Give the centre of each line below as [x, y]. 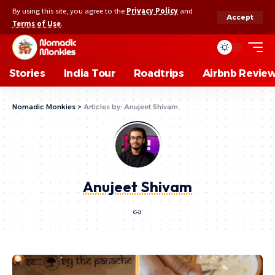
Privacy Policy [152, 11]
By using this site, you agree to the [69, 11]
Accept [240, 17]
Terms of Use [37, 24]
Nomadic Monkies [44, 107]
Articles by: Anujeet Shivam [131, 107]
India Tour [89, 73]
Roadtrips [159, 73]
